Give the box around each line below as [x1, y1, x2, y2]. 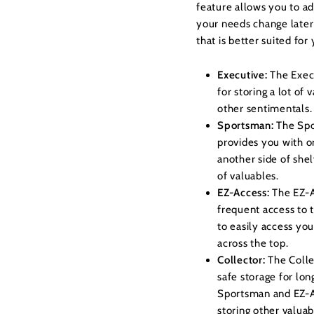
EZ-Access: [217, 186, 270, 199]
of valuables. [217, 170, 282, 182]
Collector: [217, 254, 266, 266]
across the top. [217, 237, 291, 250]
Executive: [217, 69, 268, 81]
